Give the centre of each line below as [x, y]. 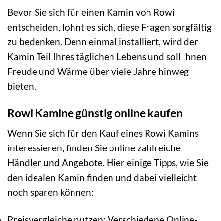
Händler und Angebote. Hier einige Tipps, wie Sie [108, 163]
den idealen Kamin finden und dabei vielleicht [102, 178]
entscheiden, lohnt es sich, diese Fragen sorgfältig [110, 27]
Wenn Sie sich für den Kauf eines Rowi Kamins [103, 133]
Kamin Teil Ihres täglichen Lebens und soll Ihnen [107, 56]
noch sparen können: [51, 192]
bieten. [22, 86]
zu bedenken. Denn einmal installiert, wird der [103, 41]
